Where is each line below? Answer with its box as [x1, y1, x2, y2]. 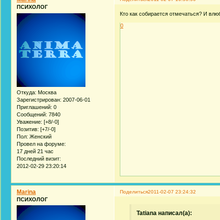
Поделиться [120, 189, 148, 194]
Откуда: [17, 89, 36, 95]
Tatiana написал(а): [136, 209, 192, 217]
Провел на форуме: [17, 140, 66, 147]
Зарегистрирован [17, 96, 60, 103]
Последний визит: [17, 155, 61, 162]
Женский [28, 133, 52, 139]
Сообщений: [17, 111, 47, 117]
